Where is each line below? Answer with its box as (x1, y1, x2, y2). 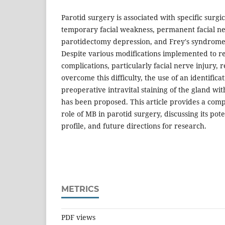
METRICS (61, 184, 99, 194)
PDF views (61, 212, 95, 222)
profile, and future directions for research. (61, 121, 206, 131)
